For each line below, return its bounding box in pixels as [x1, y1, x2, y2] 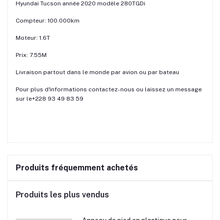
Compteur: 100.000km [16, 17, 80, 24]
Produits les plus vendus [16, 190, 109, 199]
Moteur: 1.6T [16, 34, 50, 41]
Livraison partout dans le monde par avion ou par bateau [16, 68, 181, 76]
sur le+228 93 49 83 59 [16, 95, 83, 102]
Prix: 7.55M [16, 51, 47, 58]
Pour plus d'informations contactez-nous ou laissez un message [16, 85, 202, 93]
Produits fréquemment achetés [16, 163, 138, 172]
